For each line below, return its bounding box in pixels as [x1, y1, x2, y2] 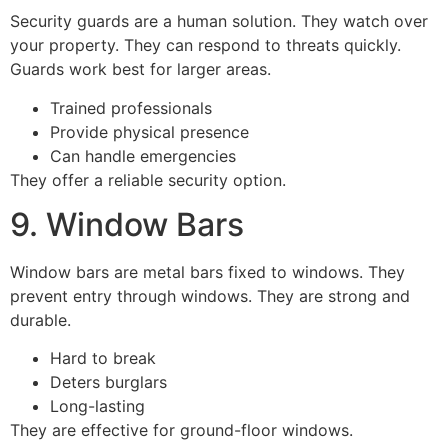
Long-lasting [50, 396, 145, 417]
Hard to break [50, 348, 156, 369]
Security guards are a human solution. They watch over [10, 11, 428, 32]
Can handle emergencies [50, 145, 236, 166]
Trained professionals [50, 97, 212, 118]
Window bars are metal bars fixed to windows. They [10, 261, 405, 282]
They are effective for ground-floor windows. [10, 420, 353, 441]
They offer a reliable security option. [10, 169, 286, 190]
